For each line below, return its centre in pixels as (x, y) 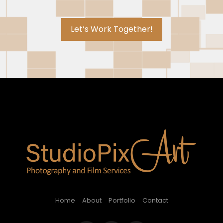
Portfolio (122, 201)
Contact (155, 201)
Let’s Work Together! (111, 29)
